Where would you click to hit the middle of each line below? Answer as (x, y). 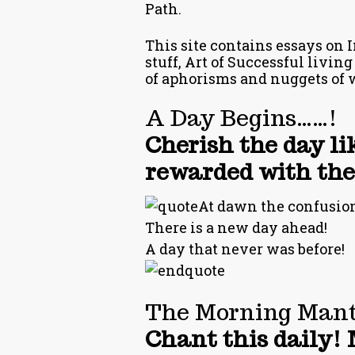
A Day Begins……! (241, 118)
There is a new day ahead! (236, 227)
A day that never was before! (245, 249)
